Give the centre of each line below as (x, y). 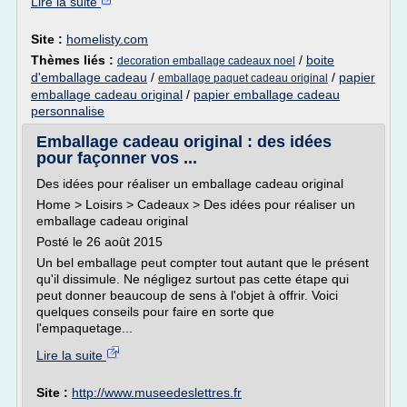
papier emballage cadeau (267, 94)
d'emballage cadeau (89, 77)
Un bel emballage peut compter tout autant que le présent (203, 263)
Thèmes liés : (74, 60)
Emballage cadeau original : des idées (184, 142)
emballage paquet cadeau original (243, 78)
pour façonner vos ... (117, 158)
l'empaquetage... (84, 328)
